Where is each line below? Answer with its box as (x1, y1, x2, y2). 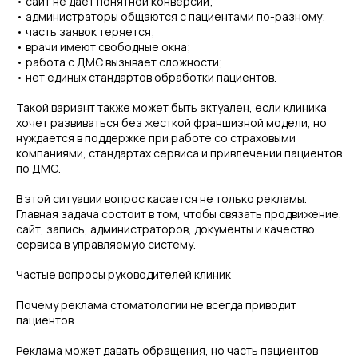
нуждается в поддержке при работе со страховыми (16, 130, 296, 145)
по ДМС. (16, 161, 61, 176)
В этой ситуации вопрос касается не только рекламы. (16, 191, 307, 206)
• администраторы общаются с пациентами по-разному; (16, 9, 326, 24)
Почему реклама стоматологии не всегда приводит (16, 297, 296, 312)
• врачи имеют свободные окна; (16, 39, 191, 54)
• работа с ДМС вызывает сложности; (16, 54, 223, 70)
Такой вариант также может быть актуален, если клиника (16, 100, 327, 115)
